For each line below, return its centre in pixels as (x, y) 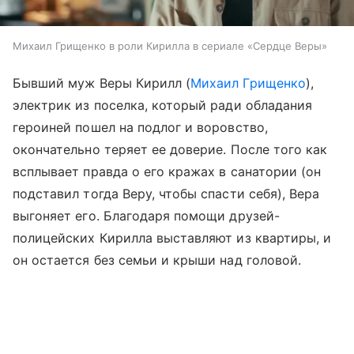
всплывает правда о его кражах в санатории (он (167, 172)
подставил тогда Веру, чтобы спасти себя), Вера (166, 194)
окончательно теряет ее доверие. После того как (170, 150)
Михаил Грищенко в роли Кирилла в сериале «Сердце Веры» (170, 46)
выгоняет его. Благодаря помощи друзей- (146, 216)
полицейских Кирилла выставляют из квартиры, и (172, 238)
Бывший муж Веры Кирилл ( (102, 83)
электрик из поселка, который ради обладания (163, 105)
